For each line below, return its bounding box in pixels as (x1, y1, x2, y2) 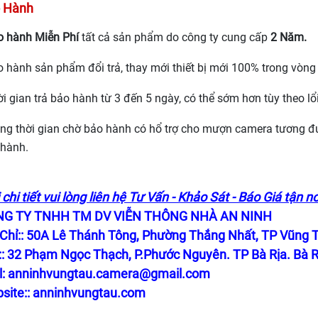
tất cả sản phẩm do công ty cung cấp (79, 30, 270, 44)
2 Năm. (270, 30, 307, 44)
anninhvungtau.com (33, 285, 146, 300)
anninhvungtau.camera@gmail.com (8, 265, 210, 281)
